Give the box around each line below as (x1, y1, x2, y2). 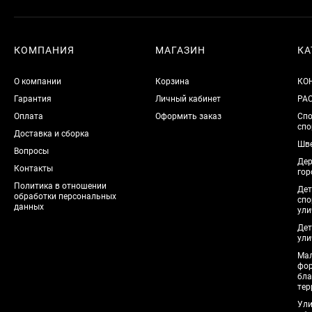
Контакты (14, 164, 53, 173)
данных (14, 202, 44, 212)
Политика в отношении (14, 181, 107, 191)
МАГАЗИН (155, 45, 206, 56)
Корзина (155, 77, 190, 86)
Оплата (14, 111, 43, 121)
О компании (14, 77, 61, 86)
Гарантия (14, 94, 52, 104)
